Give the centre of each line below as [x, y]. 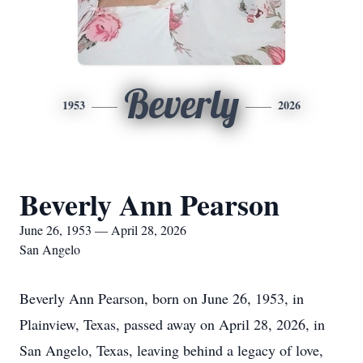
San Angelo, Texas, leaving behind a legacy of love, [171, 350]
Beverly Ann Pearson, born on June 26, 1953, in [162, 298]
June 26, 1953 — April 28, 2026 [103, 230]
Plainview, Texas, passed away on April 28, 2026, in [172, 324]
